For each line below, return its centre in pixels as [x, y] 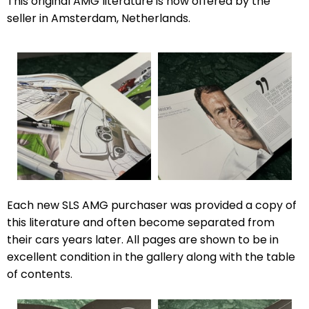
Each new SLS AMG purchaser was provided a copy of [152, 205]
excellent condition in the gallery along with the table [151, 257]
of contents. [40, 274]
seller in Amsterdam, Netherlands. [99, 18]
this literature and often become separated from [141, 222]
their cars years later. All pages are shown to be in [143, 240]
